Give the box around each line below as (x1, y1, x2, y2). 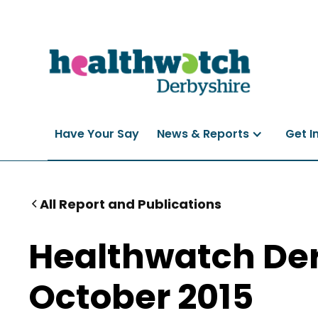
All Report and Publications (40, 194, 221, 213)
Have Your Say (54, 125, 139, 142)
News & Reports (157, 125, 250, 142)
